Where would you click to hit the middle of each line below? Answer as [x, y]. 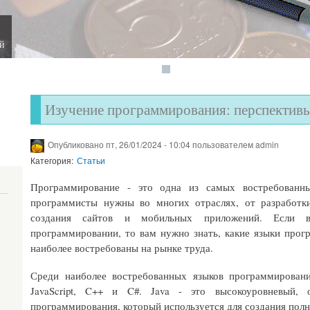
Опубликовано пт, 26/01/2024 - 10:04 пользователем [152, 144]
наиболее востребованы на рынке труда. [122, 247]
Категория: [52, 160]
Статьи [91, 160]
